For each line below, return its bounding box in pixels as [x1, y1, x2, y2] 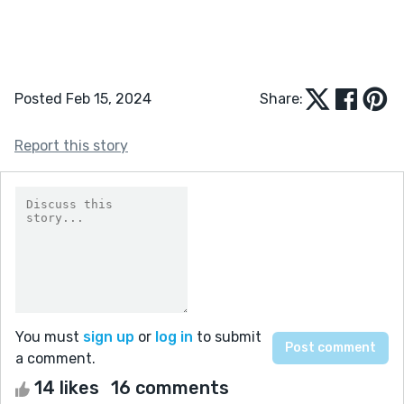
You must [15, 327, 83, 345]
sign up [83, 327, 134, 345]
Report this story [14, 136, 128, 154]
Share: [260, 89, 303, 107]
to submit [193, 327, 262, 345]
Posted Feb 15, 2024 [14, 89, 151, 107]
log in [155, 327, 193, 345]
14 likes [30, 376, 104, 399]
